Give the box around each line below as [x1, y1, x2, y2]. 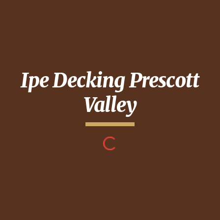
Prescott [129, 68, 199, 93]
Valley [83, 93, 137, 117]
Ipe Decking [21, 68, 129, 93]
